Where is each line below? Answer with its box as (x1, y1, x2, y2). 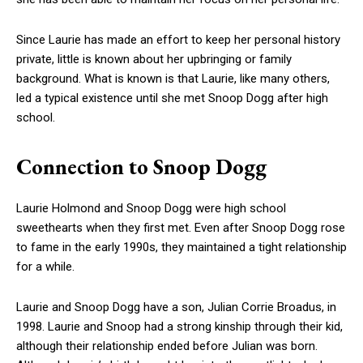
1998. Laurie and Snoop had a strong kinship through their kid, (16, 319, 343, 334)
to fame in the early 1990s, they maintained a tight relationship (16, 240, 347, 254)
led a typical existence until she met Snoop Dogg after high (16, 91, 328, 105)
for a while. (16, 259, 75, 274)
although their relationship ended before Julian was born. (16, 339, 318, 353)
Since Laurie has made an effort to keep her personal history (16, 32, 340, 47)
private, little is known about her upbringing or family (16, 52, 292, 66)
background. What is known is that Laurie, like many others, (16, 71, 330, 86)
